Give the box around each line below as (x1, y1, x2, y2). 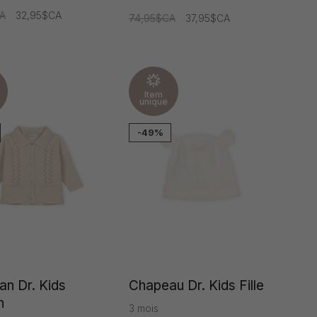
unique (139, 96, 168, 108)
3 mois (129, 301, 158, 314)
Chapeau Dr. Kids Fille (129, 277, 264, 294)
